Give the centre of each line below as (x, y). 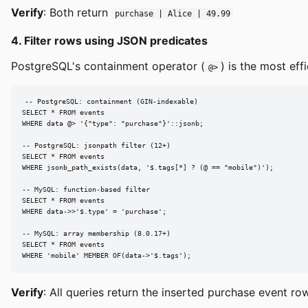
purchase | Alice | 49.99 (172, 13)
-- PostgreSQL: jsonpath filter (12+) (96, 146)
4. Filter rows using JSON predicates (109, 40)
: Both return (77, 12)
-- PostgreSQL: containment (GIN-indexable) (111, 102)
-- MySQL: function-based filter (86, 190)
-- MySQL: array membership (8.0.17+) (96, 234)
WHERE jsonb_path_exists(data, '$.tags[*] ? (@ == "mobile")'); (148, 168)
